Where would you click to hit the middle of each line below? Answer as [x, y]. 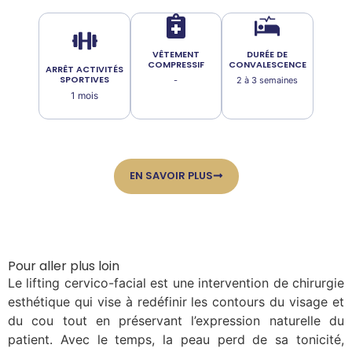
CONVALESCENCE [267, 64]
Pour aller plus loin [64, 266]
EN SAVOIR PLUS [171, 175]
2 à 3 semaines [268, 80]
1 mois [85, 96]
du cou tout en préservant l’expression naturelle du [176, 321]
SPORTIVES [85, 80]
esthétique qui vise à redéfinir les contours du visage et [176, 302]
